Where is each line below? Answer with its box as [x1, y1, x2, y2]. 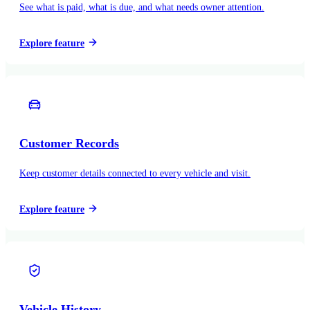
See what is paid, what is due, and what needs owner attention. [19, 1, 264, 12]
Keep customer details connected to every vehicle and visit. [19, 167, 250, 179]
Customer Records [19, 136, 119, 150]
